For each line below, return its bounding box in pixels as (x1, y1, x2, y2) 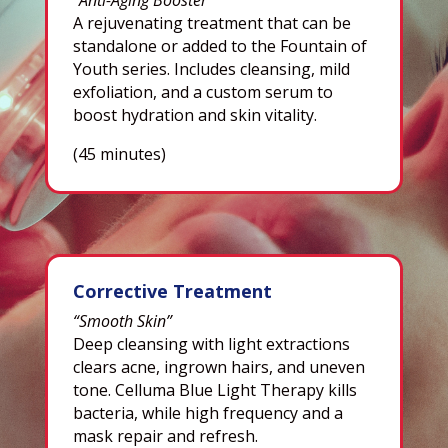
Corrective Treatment (72, 278, 272, 303)
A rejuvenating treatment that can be (72, 11, 351, 34)
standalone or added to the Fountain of (72, 34, 367, 57)
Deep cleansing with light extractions (72, 332, 350, 355)
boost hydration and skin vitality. (72, 103, 317, 126)
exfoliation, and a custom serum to (72, 80, 333, 103)
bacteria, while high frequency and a (72, 401, 343, 424)
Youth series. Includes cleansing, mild (72, 57, 350, 80)
